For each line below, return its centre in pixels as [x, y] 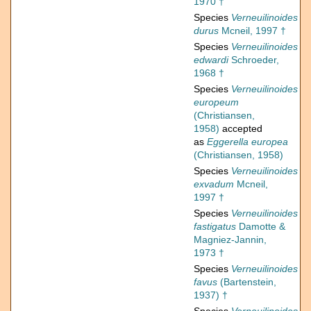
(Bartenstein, [247, 282]
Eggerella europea [247, 142]
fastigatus [215, 227]
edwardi [211, 60]
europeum [216, 102]
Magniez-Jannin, [230, 240]
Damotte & [261, 227]
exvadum [214, 184]
